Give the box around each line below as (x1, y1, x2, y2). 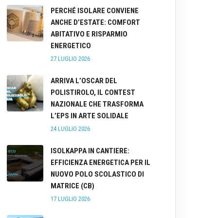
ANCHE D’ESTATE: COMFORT (51, 18, 140, 27)
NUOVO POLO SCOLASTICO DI (51, 170, 144, 179)
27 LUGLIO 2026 (51, 55, 90, 62)
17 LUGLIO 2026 (51, 195, 90, 202)
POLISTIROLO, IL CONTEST (51, 88, 135, 97)
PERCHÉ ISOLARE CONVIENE (51, 6, 139, 15)
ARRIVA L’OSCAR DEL (51, 76, 117, 85)
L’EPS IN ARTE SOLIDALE (51, 111, 128, 120)
